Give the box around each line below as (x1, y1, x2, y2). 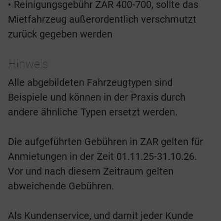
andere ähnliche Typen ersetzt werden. (8, 106, 178, 118)
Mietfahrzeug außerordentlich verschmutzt (8, 13, 196, 26)
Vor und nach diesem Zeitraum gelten (8, 165, 174, 178)
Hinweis (8, 57, 48, 72)
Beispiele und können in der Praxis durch (8, 91, 185, 104)
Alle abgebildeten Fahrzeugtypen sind (8, 76, 173, 89)
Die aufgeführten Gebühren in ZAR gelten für (8, 136, 203, 148)
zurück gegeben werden (8, 28, 112, 40)
